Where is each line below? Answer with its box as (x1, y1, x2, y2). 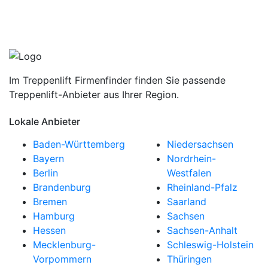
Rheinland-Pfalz (167, 181, 237, 193)
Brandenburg (33, 181, 91, 193)
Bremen (33, 195, 67, 208)
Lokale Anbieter (9, 115, 80, 127)
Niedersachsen (167, 138, 233, 150)
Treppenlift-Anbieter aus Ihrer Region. (9, 88, 179, 100)
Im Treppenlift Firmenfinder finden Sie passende (9, 74, 226, 86)
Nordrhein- (167, 152, 216, 165)
